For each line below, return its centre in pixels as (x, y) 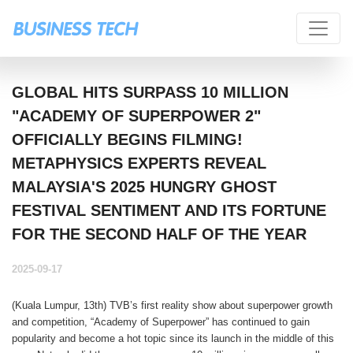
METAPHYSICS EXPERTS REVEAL (139, 163)
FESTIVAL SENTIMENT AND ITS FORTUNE (169, 210)
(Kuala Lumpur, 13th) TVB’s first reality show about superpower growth (172, 305)
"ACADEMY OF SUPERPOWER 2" (136, 116)
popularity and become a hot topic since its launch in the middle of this (173, 338)
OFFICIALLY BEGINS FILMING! (127, 139)
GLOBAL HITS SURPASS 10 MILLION (150, 92)
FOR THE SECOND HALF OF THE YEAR (159, 234)
